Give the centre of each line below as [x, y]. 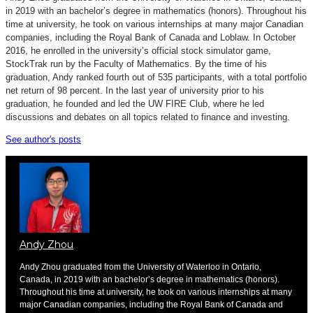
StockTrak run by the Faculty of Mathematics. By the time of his [136, 64]
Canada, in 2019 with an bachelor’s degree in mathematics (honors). [150, 279]
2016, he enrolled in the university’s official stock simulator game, [138, 50]
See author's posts [43, 139]
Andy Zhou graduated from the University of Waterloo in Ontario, [140, 267]
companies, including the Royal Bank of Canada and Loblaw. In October [151, 37]
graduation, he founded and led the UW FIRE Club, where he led [135, 103]
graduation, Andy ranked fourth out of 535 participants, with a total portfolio [156, 77]
